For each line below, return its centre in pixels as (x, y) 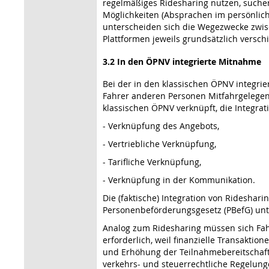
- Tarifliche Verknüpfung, (152, 162)
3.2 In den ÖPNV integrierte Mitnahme (182, 61)
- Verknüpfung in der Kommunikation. (179, 180)
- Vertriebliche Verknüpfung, (159, 144)
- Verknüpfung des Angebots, (161, 125)
